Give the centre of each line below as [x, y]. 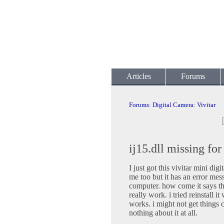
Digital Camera [173, 105]
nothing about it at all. [163, 213]
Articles [138, 76]
